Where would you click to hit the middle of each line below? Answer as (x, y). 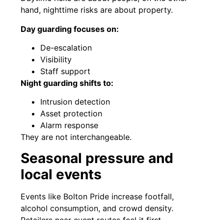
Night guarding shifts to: (67, 83)
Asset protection (71, 114)
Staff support (66, 71)
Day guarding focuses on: (70, 29)
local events (61, 174)
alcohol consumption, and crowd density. (97, 208)
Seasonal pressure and (97, 158)
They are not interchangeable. (76, 137)
